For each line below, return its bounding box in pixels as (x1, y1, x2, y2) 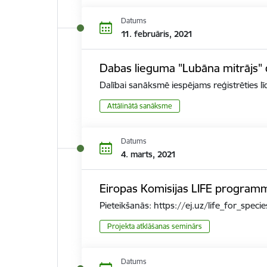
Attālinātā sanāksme (107, 101, 172, 111)
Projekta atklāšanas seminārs (107, 222, 202, 231)
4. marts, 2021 (120, 148, 176, 160)
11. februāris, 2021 (120, 28, 193, 39)
